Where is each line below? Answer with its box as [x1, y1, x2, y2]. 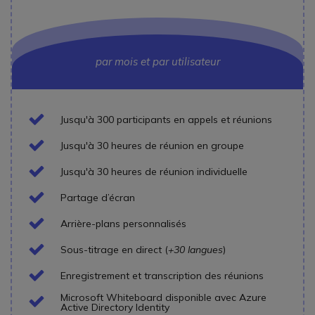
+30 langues [168, 243, 223, 257]
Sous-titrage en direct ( [60, 243, 168, 257]
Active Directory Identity [60, 300, 169, 314]
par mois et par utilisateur [95, 54, 220, 68]
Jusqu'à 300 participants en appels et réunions [60, 113, 272, 127]
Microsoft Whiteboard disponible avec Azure [60, 290, 266, 304]
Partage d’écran [60, 191, 135, 205]
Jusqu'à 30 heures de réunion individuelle [60, 165, 247, 179]
